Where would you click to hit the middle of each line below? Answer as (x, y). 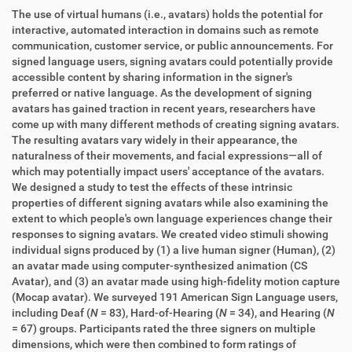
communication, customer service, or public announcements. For (172, 46)
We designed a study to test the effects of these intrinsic (152, 187)
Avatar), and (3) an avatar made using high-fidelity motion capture (176, 281)
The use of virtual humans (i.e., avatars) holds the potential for (167, 14)
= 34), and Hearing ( (277, 313)
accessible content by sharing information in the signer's (152, 77)
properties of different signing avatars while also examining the (170, 203)
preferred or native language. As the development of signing (162, 93)
